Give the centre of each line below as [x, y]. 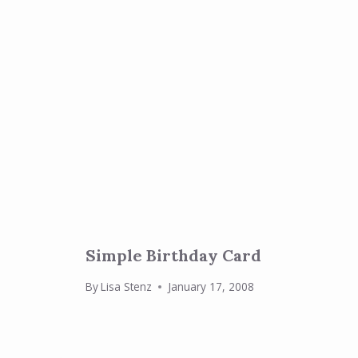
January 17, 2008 [211, 287]
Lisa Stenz [127, 287]
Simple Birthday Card [173, 255]
